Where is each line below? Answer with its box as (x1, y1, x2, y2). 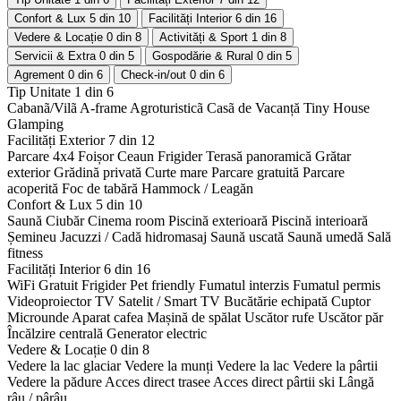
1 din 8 (252, 30, 286, 45)
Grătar (315, 149, 351, 165)
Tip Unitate (7, 84, 74, 100)
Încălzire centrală (7, 326, 103, 342)
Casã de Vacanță (207, 100, 300, 116)
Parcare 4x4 (7, 149, 74, 165)
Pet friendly (130, 277, 195, 294)
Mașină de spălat (147, 310, 241, 326)
